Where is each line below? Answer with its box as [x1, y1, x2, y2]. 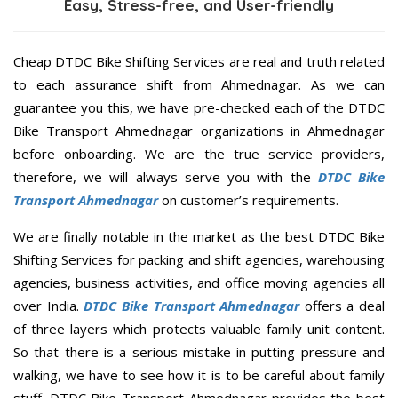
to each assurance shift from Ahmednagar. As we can [13, 76, 385, 94]
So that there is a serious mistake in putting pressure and [13, 343, 385, 362]
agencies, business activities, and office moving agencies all [13, 274, 385, 292]
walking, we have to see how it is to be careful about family [13, 366, 385, 385]
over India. [13, 297, 84, 315]
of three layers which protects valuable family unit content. [13, 320, 385, 338]
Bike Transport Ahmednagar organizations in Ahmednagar [13, 122, 385, 140]
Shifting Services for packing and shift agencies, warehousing [13, 251, 385, 269]
